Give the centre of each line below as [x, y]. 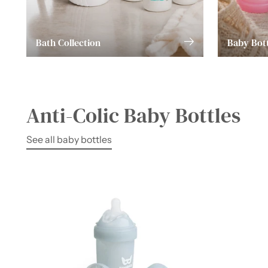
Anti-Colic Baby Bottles [134, 116]
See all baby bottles [69, 140]
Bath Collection [68, 43]
